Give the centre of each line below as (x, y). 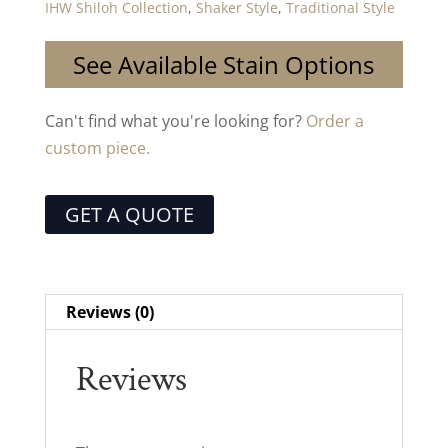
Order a (334, 120)
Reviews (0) (109, 311)
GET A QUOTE (129, 214)
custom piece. (97, 147)
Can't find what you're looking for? (175, 120)
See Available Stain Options (224, 64)
